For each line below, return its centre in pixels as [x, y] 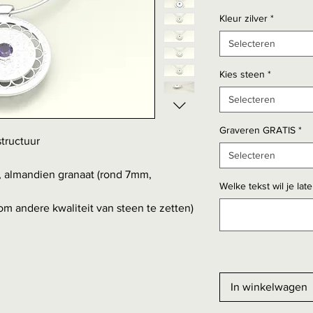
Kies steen [242, 74]
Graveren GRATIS [257, 130]
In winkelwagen [269, 287]
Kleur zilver [243, 19]
